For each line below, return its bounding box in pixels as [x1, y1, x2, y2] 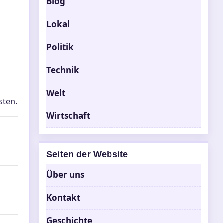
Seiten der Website [46, 149, 128, 159]
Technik [46, 64, 79, 76]
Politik [46, 41, 74, 53]
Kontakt [46, 192, 80, 203]
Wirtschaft [46, 110, 90, 121]
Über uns [46, 169, 84, 180]
